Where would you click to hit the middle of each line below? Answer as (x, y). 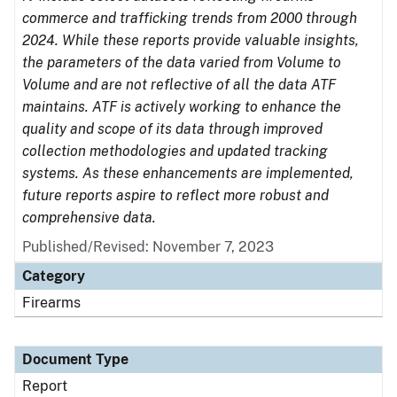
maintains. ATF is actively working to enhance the (182, 107)
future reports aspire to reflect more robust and (175, 195)
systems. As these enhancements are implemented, (188, 173)
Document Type (75, 359)
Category (54, 276)
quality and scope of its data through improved (172, 129)
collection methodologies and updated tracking (175, 151)
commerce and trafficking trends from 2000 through (190, 18)
